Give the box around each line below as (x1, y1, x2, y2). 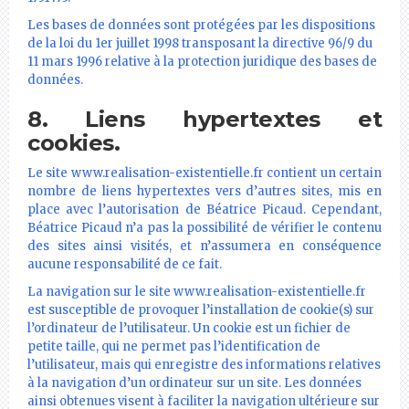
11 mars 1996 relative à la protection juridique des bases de (27, 53, 377, 69)
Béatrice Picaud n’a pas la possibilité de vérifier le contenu (27, 219, 382, 236)
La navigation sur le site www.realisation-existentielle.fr (27, 283, 366, 299)
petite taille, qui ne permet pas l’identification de (27, 338, 320, 354)
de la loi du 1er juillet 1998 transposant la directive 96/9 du (27, 35, 372, 51)
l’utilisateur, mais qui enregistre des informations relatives (27, 356, 381, 372)
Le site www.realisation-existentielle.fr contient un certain (27, 164, 382, 181)
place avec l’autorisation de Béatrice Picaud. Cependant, (27, 201, 382, 217)
